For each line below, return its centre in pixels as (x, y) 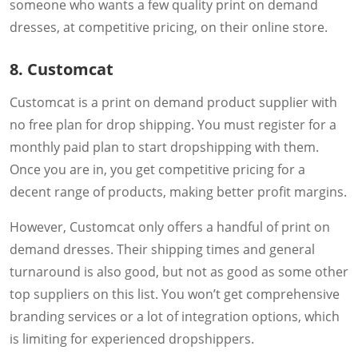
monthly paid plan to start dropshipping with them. (164, 147)
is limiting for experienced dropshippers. (132, 338)
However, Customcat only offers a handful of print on (170, 227)
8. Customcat (62, 69)
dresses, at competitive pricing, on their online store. (169, 28)
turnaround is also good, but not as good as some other (179, 271)
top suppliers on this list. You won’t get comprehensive (175, 294)
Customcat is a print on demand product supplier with (173, 102)
